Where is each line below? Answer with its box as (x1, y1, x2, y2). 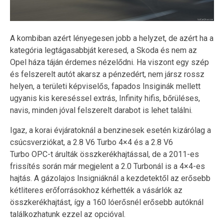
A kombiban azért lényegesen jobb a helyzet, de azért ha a (10, 33, 213, 43)
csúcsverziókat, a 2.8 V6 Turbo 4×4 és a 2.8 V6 (10, 137, 173, 147)
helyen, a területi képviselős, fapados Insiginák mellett (10, 81, 200, 91)
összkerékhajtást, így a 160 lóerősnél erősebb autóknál (10, 197, 203, 207)
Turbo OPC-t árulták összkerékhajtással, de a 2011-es (10, 149, 199, 159)
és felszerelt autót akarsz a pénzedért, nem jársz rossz (10, 69, 204, 79)
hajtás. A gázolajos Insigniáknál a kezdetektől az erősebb (10, 173, 210, 183)
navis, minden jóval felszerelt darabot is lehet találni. (10, 105, 192, 115)
